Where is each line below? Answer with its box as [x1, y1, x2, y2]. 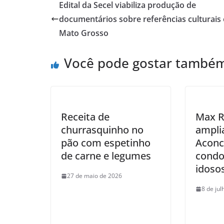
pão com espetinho [61, 136, 150, 150]
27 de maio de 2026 [67, 171, 122, 180]
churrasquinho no [61, 123, 143, 137]
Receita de [61, 110, 109, 124]
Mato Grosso [59, 27, 108, 39]
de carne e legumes [61, 149, 151, 163]
